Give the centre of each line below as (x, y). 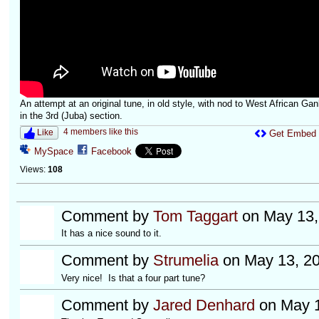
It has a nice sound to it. (114, 234)
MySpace (53, 152)
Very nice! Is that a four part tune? (133, 278)
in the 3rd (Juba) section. (71, 115)
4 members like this (100, 132)
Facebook (111, 152)
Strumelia (185, 261)
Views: (32, 170)
